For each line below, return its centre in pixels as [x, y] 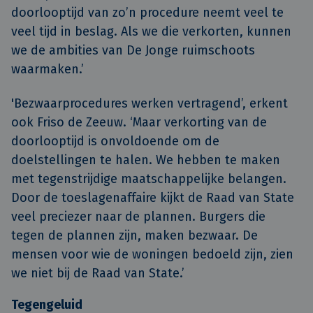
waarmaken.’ [48, 70]
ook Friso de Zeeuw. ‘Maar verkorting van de [139, 122]
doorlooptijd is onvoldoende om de [115, 141]
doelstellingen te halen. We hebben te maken [146, 160]
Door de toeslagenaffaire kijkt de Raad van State [153, 197]
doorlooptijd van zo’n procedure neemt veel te [147, 13]
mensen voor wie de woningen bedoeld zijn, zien [152, 254]
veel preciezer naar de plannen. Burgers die [138, 216]
